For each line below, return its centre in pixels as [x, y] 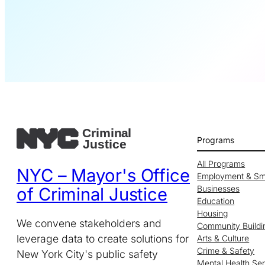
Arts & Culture [223, 238]
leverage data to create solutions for [103, 239]
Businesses [219, 188]
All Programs [221, 163]
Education [216, 201]
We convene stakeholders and [89, 224]
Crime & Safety [226, 250]
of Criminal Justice [92, 195]
